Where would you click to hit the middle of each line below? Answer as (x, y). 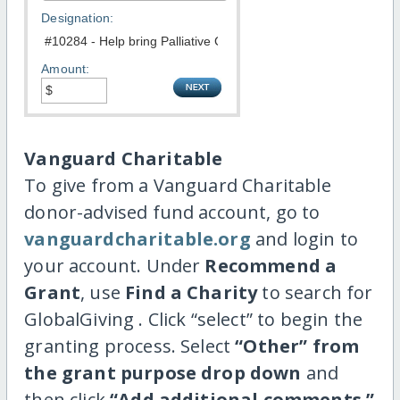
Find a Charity (192, 293)
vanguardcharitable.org (137, 239)
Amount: (66, 69)
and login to (304, 239)
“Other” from (297, 346)
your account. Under (115, 266)
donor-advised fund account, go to (172, 212)
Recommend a (271, 266)
